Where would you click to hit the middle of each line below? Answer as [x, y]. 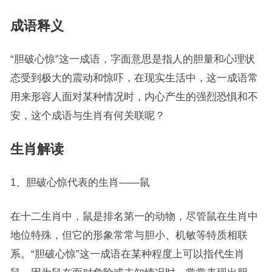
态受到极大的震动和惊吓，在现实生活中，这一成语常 [134, 78]
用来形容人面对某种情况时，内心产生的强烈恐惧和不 [134, 97]
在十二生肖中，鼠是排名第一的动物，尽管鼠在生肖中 [134, 216]
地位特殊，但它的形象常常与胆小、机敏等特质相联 [129, 235]
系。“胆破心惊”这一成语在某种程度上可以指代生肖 [127, 254]
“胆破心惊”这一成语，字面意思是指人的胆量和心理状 [132, 59]
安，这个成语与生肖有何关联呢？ [87, 115]
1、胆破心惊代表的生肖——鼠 [80, 182]
